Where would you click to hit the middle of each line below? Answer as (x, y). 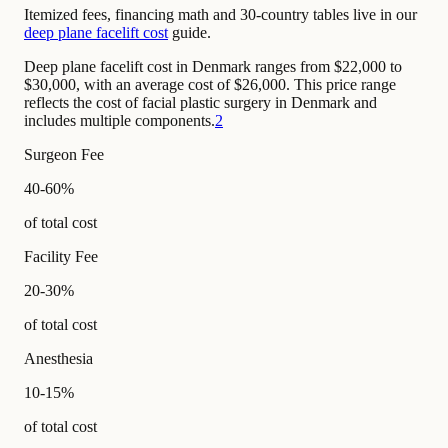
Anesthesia (58, 359)
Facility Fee (61, 257)
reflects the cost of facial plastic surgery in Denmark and (200, 103)
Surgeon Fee (64, 155)
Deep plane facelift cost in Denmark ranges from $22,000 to (213, 67)
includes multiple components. (119, 121)
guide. (189, 33)
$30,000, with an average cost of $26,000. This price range (210, 85)
